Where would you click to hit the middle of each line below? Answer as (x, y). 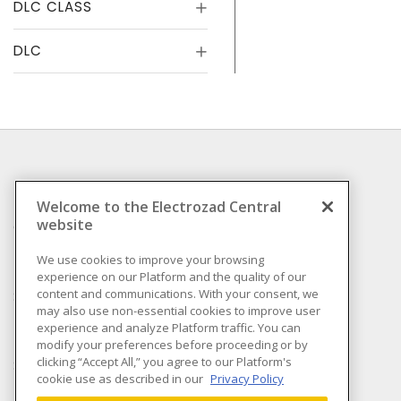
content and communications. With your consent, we (178, 293)
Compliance (53, 226)
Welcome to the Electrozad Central (159, 206)
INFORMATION (67, 194)
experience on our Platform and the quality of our (171, 276)
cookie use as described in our (121, 378)
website (65, 224)
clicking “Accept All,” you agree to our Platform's (164, 361)
